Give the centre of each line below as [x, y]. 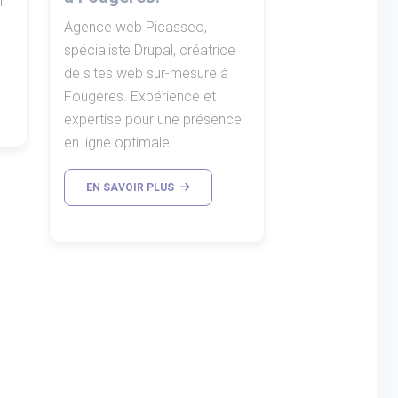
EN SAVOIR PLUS [131, 187]
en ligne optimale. [119, 142]
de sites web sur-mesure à [146, 73]
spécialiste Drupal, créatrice [150, 50]
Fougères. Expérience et [140, 96]
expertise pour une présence [153, 119]
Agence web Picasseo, [135, 27]
